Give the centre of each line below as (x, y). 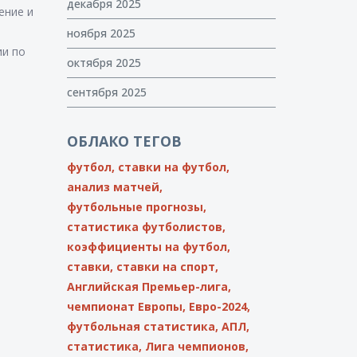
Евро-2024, (219, 306)
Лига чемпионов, (196, 346)
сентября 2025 (106, 92)
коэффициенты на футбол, (148, 247)
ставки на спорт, (167, 267)
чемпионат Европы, (126, 306)
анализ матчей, (114, 187)
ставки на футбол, (173, 167)
